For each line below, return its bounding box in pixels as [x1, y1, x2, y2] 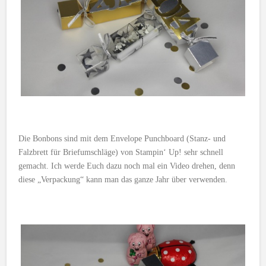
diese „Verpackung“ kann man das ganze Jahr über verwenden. [18, 175, 228, 184]
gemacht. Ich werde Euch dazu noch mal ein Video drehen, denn [18, 161, 236, 170]
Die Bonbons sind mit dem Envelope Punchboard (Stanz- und [18, 134, 226, 143]
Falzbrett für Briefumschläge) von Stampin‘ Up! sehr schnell [18, 147, 224, 157]
